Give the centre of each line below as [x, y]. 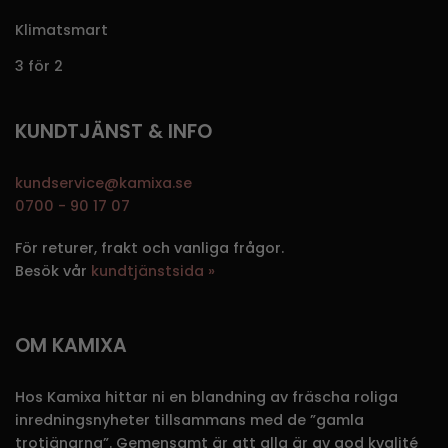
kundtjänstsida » [153, 270]
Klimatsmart [61, 30]
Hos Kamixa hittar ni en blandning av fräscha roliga [206, 397]
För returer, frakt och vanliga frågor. [149, 247]
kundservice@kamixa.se [103, 182]
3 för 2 [39, 66]
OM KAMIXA [71, 346]
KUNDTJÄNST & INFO [113, 131]
